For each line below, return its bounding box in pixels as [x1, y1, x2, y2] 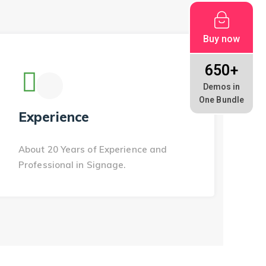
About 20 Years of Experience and [18, 144, 167, 155]
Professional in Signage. [18, 159, 126, 170]
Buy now [202, 33, 240, 45]
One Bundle [199, 94, 244, 104]
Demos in [202, 81, 240, 91]
